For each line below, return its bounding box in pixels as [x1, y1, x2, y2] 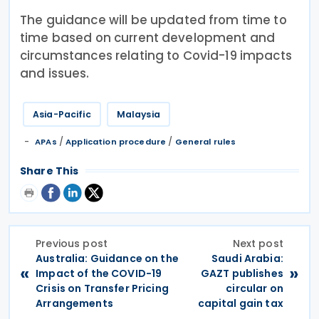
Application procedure [66, 135, 167, 147]
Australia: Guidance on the [36, 251, 179, 266]
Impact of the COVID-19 [36, 266, 162, 281]
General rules [174, 135, 236, 147]
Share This [20, 163, 79, 178]
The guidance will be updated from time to [20, 11, 287, 28]
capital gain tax [197, 296, 283, 310]
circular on [226, 281, 283, 296]
